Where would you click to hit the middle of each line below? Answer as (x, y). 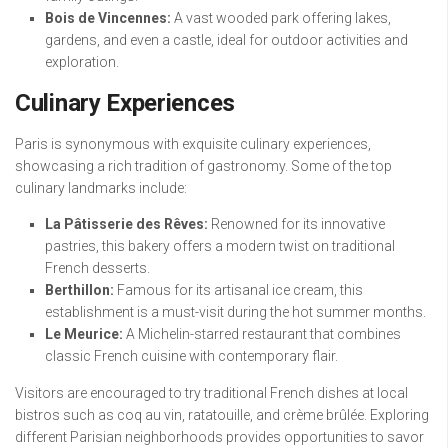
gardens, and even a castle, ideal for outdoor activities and (226, 39)
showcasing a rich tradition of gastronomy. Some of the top (203, 165)
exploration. (82, 61)
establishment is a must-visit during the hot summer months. (235, 311)
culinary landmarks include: (101, 187)
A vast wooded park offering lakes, (281, 17)
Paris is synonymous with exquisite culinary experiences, (193, 143)
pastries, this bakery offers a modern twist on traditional (220, 245)
